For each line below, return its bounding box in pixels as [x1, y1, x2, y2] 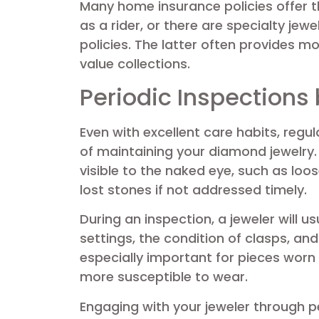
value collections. [80, 55, 190, 73]
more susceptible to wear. [80, 268, 248, 286]
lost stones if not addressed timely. [80, 180, 307, 199]
